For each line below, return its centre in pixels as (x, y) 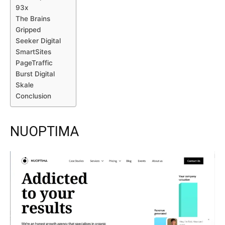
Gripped (28, 30)
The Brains (33, 19)
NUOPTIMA (44, 132)
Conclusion (33, 96)
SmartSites (33, 52)
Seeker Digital (38, 41)
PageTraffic (34, 63)
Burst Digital (35, 74)
